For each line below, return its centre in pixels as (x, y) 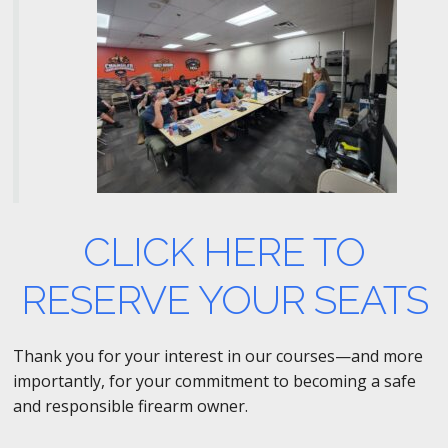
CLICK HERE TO (224, 251)
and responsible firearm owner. (130, 405)
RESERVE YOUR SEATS (224, 299)
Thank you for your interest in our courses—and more (217, 355)
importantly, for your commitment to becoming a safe (214, 380)
